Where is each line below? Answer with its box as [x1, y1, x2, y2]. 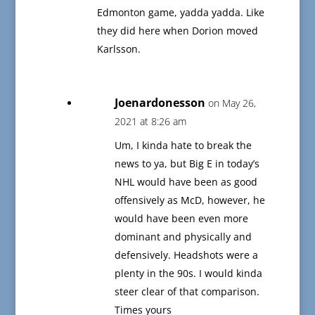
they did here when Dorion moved [96, 24, 258, 38]
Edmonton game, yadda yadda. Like [96, 6, 264, 20]
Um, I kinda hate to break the [114, 139, 252, 153]
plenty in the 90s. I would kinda [114, 266, 262, 281]
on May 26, [207, 96, 256, 110]
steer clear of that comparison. [114, 285, 259, 299]
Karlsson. [96, 42, 141, 56]
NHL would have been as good [114, 175, 257, 189]
